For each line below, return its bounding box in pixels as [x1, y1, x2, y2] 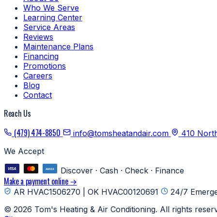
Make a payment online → [4, 175, 77, 187]
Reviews [23, 31, 53, 42]
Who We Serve [23, 2, 79, 13]
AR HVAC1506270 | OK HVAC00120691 [11, 186, 161, 197]
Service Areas [23, 22, 75, 32]
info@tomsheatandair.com [73, 128, 169, 138]
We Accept [4, 146, 44, 156]
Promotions [23, 61, 66, 71]
